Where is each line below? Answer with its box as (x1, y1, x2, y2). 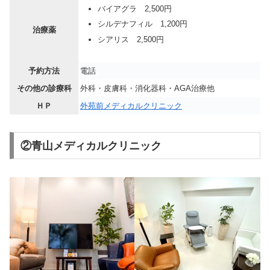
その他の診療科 (16, 83, 72, 93)
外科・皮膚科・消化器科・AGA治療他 (80, 83, 215, 93)
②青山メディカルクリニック (20, 139, 162, 152)
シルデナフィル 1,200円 (97, 19, 187, 29)
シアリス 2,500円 (97, 34, 164, 44)
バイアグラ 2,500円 (97, 4, 172, 13)
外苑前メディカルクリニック (80, 101, 182, 110)
